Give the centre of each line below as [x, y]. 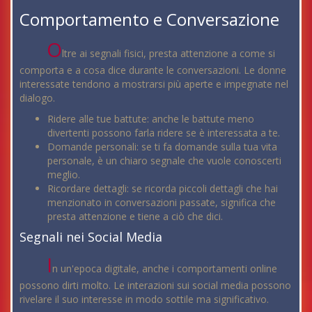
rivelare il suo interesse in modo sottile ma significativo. [144, 299]
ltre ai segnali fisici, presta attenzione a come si [169, 53]
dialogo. [37, 97]
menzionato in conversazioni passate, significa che [162, 202]
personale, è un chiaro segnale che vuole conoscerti [164, 160]
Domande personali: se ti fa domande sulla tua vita [162, 146]
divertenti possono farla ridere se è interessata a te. [164, 132]
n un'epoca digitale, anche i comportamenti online [165, 268]
